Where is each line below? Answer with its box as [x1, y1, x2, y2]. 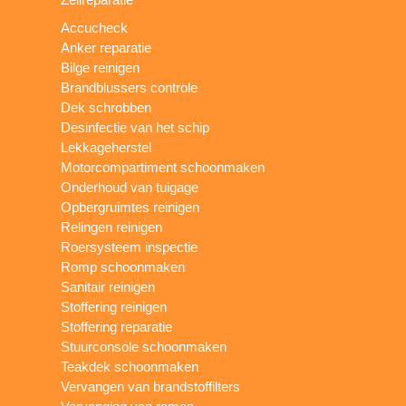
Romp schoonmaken [61, 258, 186, 275]
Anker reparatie [61, 39, 152, 55]
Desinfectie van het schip [61, 119, 210, 135]
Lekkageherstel [61, 139, 152, 155]
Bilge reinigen [61, 59, 140, 75]
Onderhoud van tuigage [61, 179, 199, 195]
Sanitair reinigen [61, 278, 156, 295]
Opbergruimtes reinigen [61, 198, 200, 215]
